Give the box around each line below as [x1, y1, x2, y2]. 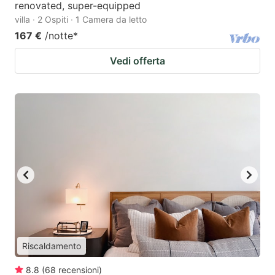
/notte [45, 29, 73, 42]
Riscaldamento [22, 240, 81, 251]
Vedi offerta [110, 55, 165, 68]
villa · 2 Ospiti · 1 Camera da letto [15, 14, 147, 25]
